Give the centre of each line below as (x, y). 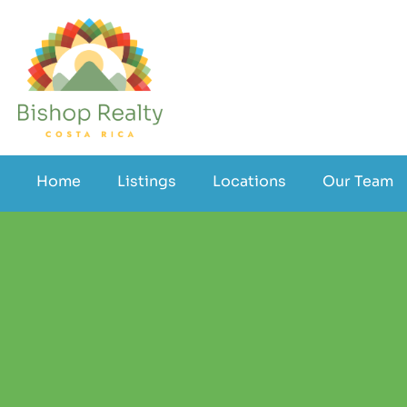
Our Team (358, 182)
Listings (147, 182)
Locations (249, 182)
